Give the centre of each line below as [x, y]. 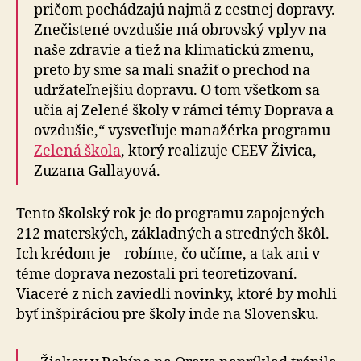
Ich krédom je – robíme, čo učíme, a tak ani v [168, 254]
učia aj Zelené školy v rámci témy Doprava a [184, 111]
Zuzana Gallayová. [97, 171]
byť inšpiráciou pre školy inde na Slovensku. [168, 314]
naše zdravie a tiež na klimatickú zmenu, [174, 50]
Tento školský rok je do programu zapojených [170, 214]
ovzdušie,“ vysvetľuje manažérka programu [182, 131]
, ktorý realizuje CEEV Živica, [219, 151]
